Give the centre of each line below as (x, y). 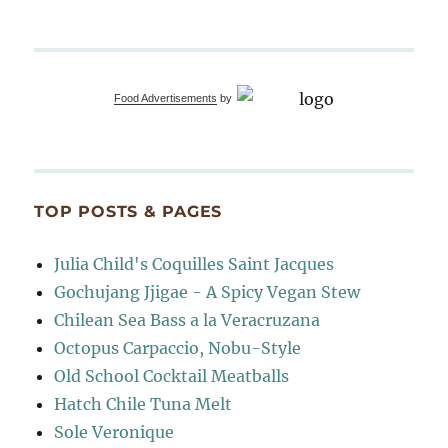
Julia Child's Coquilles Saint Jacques (194, 263)
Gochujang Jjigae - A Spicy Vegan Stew (207, 291)
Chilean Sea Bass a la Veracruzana (187, 319)
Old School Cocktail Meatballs (172, 375)
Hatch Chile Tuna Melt (143, 403)
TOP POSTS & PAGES (128, 211)
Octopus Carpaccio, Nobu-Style (178, 347)
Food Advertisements (166, 97)
